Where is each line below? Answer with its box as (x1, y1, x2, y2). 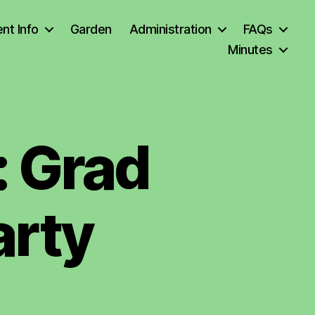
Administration (129, 21, 212, 37)
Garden (70, 21, 112, 37)
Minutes (228, 41, 273, 57)
